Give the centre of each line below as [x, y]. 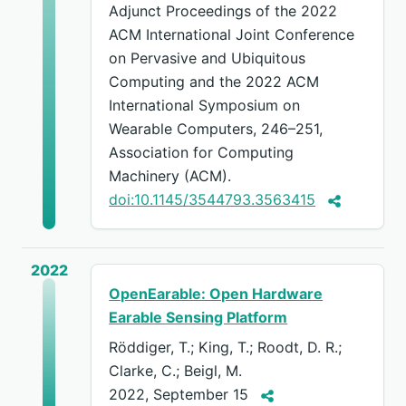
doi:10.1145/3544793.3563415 [213, 200]
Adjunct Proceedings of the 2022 [223, 11]
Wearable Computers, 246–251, [216, 129]
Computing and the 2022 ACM [214, 82]
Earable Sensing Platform [198, 318]
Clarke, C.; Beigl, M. [176, 371]
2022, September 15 [183, 395]
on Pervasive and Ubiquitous [208, 58]
